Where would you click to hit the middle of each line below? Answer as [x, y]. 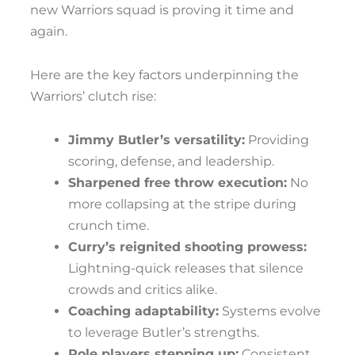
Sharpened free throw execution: [177, 183]
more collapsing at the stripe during [182, 204]
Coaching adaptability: [143, 311]
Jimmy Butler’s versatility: [157, 140]
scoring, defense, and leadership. [171, 161]
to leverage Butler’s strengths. [164, 332]
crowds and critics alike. [143, 290]
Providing [277, 140]
